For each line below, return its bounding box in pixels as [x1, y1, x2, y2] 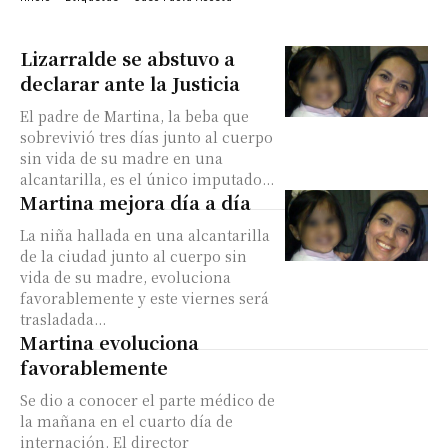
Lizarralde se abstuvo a [20, 45, 235, 71]
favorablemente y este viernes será [20, 288, 269, 308]
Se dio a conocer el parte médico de [20, 390, 275, 410]
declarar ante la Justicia [20, 70, 240, 96]
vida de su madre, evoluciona [20, 267, 231, 287]
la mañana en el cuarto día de [20, 411, 233, 431]
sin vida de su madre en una [20, 148, 223, 168]
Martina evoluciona [20, 329, 199, 355]
